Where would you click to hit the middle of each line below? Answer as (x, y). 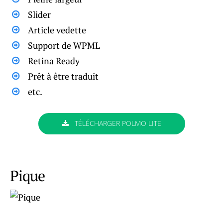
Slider (39, 14)
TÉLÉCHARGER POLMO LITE (117, 123)
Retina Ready (54, 60)
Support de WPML (64, 45)
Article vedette (57, 30)
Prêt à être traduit (63, 76)
